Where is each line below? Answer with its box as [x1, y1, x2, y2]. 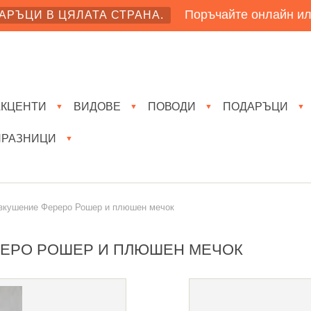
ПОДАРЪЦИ [223, 100, 288, 112]
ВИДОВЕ [74, 100, 121, 112]
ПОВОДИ [148, 100, 196, 112]
